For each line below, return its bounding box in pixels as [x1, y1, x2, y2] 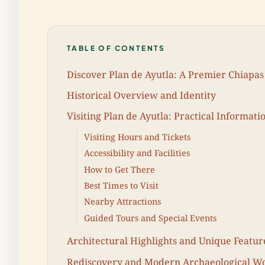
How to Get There [84, 163, 155, 175]
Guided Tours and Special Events [84, 212, 216, 224]
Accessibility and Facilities [84, 147, 190, 159]
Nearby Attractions [84, 196, 161, 208]
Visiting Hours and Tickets [84, 131, 190, 143]
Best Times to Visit [84, 179, 159, 191]
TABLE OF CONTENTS [67, 44, 166, 53]
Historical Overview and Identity [67, 88, 216, 102]
